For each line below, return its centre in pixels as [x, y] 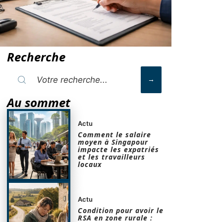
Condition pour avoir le [121, 210]
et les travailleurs [112, 157]
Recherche [36, 57]
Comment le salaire [115, 135]
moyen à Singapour [113, 142]
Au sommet [39, 102]
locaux [90, 165]
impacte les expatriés [119, 150]
